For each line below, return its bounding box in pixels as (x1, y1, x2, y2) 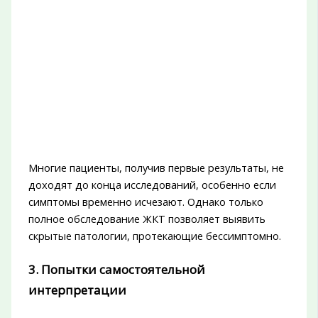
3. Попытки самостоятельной (28, 261, 205, 278)
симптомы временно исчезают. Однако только (28, 194, 263, 209)
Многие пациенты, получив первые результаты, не (28, 160, 284, 175)
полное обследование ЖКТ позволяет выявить (28, 211, 265, 226)
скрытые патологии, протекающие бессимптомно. (28, 228, 281, 243)
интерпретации (28, 282, 126, 299)
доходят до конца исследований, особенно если (28, 177, 276, 192)
